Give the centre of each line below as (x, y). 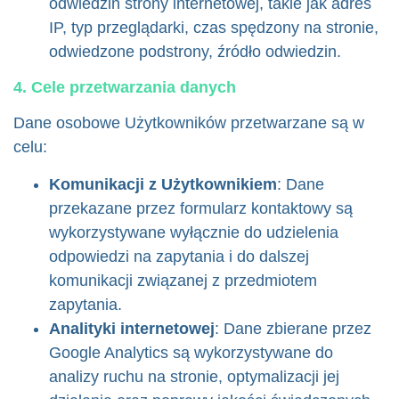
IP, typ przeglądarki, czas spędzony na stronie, (214, 28)
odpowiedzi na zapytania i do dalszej (179, 256)
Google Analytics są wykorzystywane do (191, 353)
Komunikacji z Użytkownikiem (163, 184)
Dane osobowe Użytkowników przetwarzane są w (189, 123)
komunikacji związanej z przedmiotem (183, 281)
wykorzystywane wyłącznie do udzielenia (194, 232)
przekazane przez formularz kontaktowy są (201, 208)
